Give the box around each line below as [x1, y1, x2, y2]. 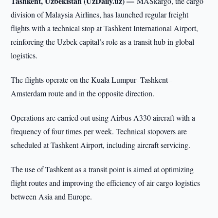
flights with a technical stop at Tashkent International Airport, [11, 23, 199, 33]
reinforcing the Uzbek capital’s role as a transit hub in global [11, 36, 195, 47]
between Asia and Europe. [11, 191, 92, 201]
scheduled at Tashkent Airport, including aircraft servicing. [11, 140, 191, 150]
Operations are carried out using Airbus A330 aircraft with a [11, 112, 196, 123]
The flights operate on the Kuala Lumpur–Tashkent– [11, 74, 172, 85]
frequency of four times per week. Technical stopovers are [11, 126, 187, 136]
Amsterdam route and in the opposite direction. [11, 88, 155, 98]
